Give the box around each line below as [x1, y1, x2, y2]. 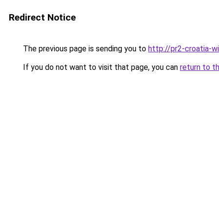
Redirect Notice [9, 12, 76, 23]
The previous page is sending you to [21, 44, 148, 53]
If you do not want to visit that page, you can [21, 63, 180, 72]
